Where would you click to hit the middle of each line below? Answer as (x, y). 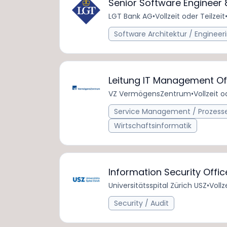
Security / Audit (141, 203)
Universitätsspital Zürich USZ (158, 185)
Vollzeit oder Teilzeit (190, 16)
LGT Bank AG (130, 16)
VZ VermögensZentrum (150, 94)
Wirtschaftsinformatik (153, 126)
